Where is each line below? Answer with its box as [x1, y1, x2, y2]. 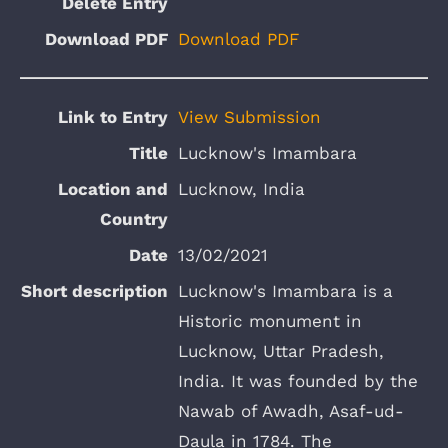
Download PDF [178, 29, 299, 50]
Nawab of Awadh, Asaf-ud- [178, 401, 404, 422]
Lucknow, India [178, 179, 305, 200]
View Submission [178, 107, 321, 128]
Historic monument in [178, 311, 362, 332]
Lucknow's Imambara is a [178, 281, 393, 302]
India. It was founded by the [178, 371, 418, 392]
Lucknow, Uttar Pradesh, [178, 341, 384, 362]
